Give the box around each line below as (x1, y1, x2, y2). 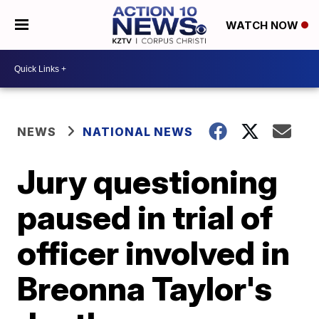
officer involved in (17, 233, 291, 273)
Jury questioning (17, 162, 278, 202)
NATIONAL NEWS (83, 125, 194, 139)
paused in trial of (17, 197, 273, 237)
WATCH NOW (225, 19, 301, 33)
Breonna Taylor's (17, 268, 273, 308)
